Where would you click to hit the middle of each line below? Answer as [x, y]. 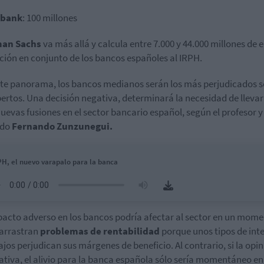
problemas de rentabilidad [101, 231]
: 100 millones [50, 18]
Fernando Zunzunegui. [62, 126]
